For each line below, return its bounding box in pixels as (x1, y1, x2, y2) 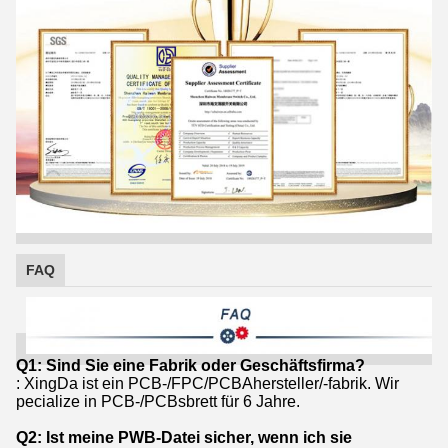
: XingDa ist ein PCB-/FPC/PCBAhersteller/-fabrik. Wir (16, 374, 399, 392)
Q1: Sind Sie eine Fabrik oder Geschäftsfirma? (16, 356, 365, 374)
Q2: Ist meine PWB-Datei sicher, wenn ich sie (16, 428, 352, 446)
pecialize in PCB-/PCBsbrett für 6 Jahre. (16, 392, 300, 410)
